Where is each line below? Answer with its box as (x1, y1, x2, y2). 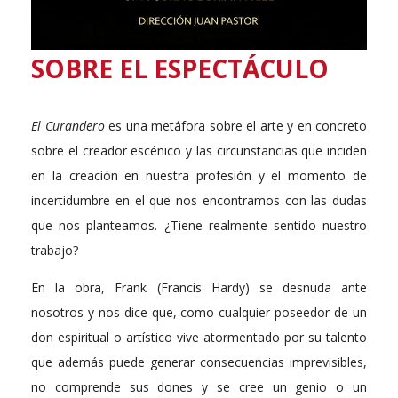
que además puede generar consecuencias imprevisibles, (31, 354, 367, 371)
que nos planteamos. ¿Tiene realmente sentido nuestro (31, 217, 367, 235)
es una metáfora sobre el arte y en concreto (104, 117, 367, 135)
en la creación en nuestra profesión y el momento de (31, 167, 367, 185)
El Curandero (31, 117, 105, 135)
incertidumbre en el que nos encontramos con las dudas (31, 192, 367, 210)
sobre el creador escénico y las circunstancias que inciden (31, 142, 367, 160)
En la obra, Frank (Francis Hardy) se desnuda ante (31, 279, 367, 297)
